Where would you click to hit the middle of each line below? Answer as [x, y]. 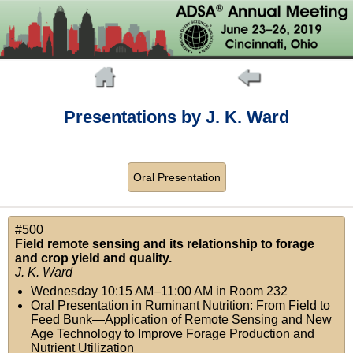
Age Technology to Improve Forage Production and [173, 334]
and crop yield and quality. [93, 258]
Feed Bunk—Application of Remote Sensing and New [181, 320]
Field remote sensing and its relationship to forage [165, 244]
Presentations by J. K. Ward [176, 117]
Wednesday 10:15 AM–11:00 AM [122, 292]
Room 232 [258, 292]
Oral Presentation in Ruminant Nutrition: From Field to [180, 306]
